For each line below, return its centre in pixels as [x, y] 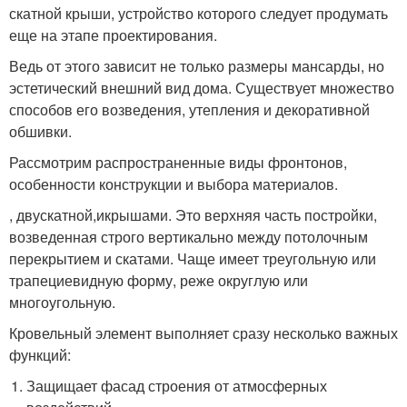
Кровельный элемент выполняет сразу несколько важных [203, 333]
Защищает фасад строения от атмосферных [177, 386]
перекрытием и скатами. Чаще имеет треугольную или [193, 259]
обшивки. [40, 132]
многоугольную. [62, 303]
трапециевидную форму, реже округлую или [159, 281]
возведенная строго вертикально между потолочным [189, 237]
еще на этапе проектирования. [113, 35]
